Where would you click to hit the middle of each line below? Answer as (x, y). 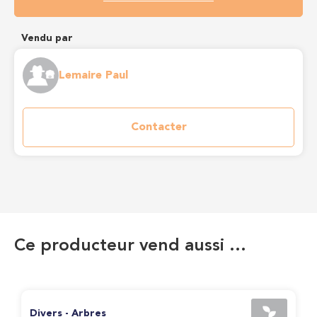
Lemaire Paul (93, 75)
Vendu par (47, 38)
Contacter (158, 127)
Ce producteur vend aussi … (130, 246)
